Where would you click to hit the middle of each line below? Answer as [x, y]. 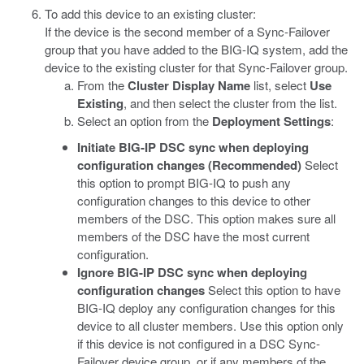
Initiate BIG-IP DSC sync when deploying [193, 147]
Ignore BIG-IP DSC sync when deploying [192, 272]
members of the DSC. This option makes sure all [206, 218]
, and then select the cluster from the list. [230, 103]
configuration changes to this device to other [194, 200]
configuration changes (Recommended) [189, 165]
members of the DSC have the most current [193, 236]
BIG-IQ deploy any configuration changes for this [206, 308]
